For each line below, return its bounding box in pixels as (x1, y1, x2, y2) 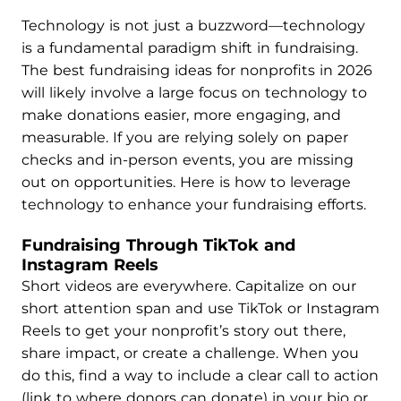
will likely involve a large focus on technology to (21, 84, 367, 101)
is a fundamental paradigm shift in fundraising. (21, 39, 358, 56)
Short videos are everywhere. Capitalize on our (21, 277, 356, 294)
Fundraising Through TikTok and (21, 235, 295, 255)
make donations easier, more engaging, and (21, 107, 341, 124)
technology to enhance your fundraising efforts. (21, 196, 366, 213)
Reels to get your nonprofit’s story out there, (21, 322, 346, 339)
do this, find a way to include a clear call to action (21, 367, 379, 384)
